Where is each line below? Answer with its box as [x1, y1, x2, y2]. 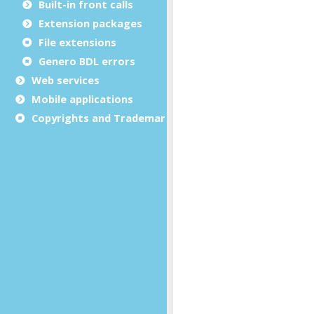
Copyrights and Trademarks [32, 110, 177, 125]
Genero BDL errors [39, 53, 135, 68]
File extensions [39, 34, 116, 49]
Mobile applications [32, 91, 133, 106]
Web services [32, 72, 100, 87]
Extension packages [39, 15, 142, 30]
